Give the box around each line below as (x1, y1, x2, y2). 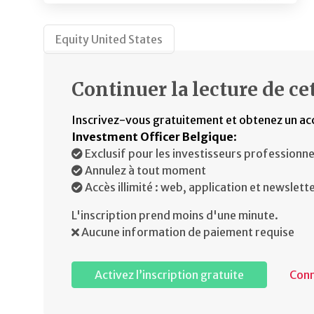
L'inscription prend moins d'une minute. (71, 208, 278, 223)
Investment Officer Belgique (71, 130, 233, 144)
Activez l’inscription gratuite (95, 268, 244, 282)
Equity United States (55, 32, 163, 47)
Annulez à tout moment (83, 163, 206, 178)
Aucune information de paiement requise (79, 225, 294, 240)
